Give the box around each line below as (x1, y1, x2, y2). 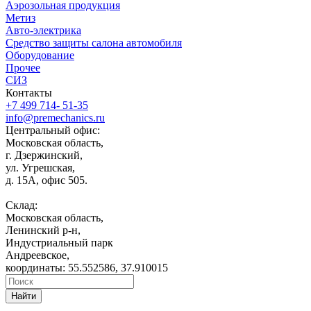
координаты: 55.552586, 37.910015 (6, 262, 168, 274)
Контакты (6, 87, 52, 99)
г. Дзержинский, (6, 149, 83, 162)
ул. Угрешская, (6, 162, 75, 174)
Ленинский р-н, (6, 224, 81, 237)
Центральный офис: (6, 124, 100, 137)
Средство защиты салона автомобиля (6, 37, 182, 49)
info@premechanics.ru (6, 112, 105, 124)
